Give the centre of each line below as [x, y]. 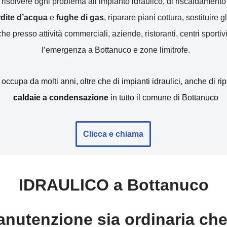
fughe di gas [80, 17]
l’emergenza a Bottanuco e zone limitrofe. [116, 50]
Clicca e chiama [113, 134]
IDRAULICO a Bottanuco [113, 185]
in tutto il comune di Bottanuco [164, 98]
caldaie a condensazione [61, 98]
